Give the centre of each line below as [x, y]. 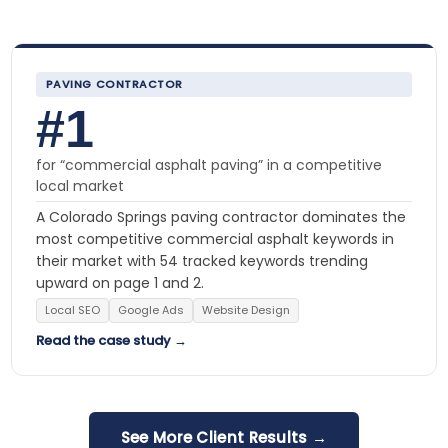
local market [79, 185]
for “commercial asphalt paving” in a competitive [208, 164]
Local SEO [72, 309]
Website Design [245, 309]
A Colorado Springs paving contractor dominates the [220, 216]
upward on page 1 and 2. [119, 282]
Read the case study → [111, 340]
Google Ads [150, 309]
